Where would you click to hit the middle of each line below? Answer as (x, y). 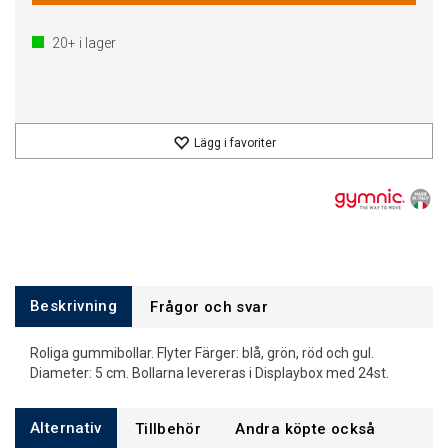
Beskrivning (74, 306)
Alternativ (66, 428)
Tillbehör (168, 429)
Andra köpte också (305, 429)
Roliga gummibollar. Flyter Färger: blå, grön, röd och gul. (202, 353)
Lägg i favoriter (234, 143)
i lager (96, 43)
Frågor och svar (209, 307)
